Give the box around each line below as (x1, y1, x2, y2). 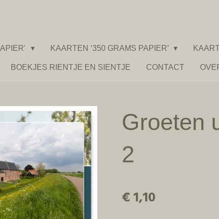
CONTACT (146, 63, 184, 71)
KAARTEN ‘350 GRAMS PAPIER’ (50, 44, 171, 52)
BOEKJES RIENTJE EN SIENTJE (11, 63, 131, 71)
